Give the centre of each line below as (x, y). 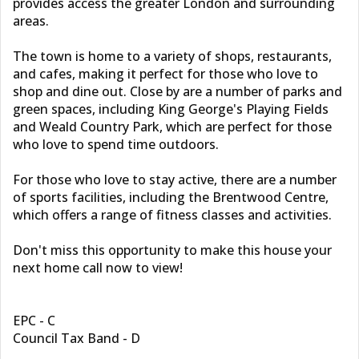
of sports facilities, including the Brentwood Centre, (171, 197)
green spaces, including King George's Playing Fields (171, 109)
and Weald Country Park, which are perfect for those (172, 127)
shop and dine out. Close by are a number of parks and (177, 91)
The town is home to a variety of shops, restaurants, (172, 56)
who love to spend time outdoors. (116, 144)
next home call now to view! (98, 268)
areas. (31, 21)
